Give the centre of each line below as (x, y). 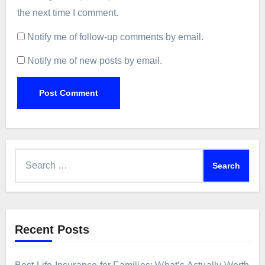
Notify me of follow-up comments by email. (115, 37)
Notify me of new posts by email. (94, 61)
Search (29, 156)
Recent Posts (52, 230)
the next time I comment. (67, 12)
